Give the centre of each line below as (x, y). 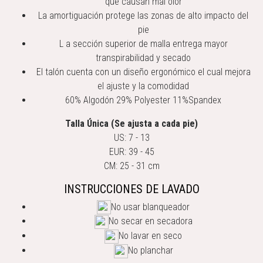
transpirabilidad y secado (143, 58)
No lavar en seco (150, 236)
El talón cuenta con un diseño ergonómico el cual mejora (143, 72)
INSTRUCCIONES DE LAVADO (131, 189)
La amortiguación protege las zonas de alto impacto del (143, 15)
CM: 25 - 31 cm (131, 166)
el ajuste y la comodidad (143, 86)
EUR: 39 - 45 (131, 151)
